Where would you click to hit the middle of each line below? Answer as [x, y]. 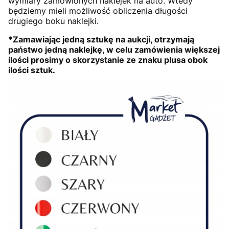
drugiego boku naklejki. [53, 21]
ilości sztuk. [32, 70]
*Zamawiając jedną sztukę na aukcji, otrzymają [101, 39]
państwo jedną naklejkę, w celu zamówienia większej [114, 49]
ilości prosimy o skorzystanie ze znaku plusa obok [108, 60]
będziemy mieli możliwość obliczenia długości [98, 10]
